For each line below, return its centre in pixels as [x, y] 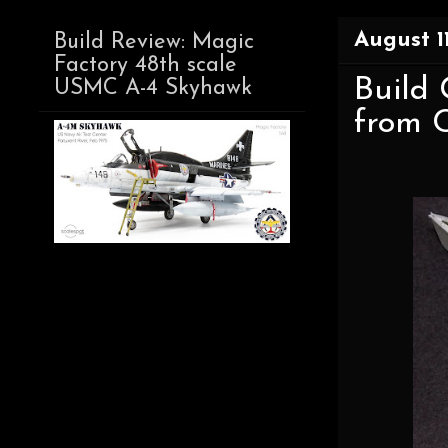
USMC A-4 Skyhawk [153, 89]
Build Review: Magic [154, 43]
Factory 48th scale [145, 66]
